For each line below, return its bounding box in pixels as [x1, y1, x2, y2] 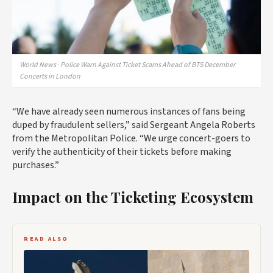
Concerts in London [19, 71, 80, 82]
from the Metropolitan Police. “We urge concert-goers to [12, 132, 250, 146]
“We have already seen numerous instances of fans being [12, 105, 246, 119]
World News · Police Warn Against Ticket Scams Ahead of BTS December [19, 60, 235, 71]
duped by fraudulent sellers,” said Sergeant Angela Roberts [12, 118, 255, 132]
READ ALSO [24, 235, 69, 244]
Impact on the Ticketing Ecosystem [12, 187, 253, 207]
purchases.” [12, 158, 59, 172]
